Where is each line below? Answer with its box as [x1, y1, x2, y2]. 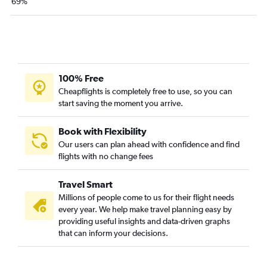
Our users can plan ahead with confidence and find [58, 139, 240, 150]
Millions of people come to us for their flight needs [58, 193, 234, 203]
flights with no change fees [58, 151, 153, 162]
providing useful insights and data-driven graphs [58, 216, 230, 226]
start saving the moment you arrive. [58, 98, 183, 108]
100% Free [58, 73, 104, 84]
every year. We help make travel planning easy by [58, 204, 232, 215]
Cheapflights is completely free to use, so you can [58, 86, 232, 97]
